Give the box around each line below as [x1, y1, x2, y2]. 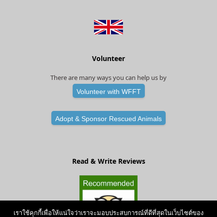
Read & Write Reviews [72, 156, 145, 166]
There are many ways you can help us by [50, 73, 167, 82]
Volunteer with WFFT [76, 88, 141, 96]
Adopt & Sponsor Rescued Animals [55, 115, 162, 123]
